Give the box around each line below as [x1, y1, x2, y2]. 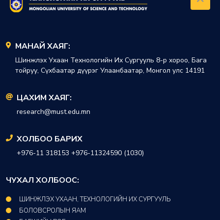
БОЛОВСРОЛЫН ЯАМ [19, 206, 86, 216]
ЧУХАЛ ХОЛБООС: [6, 175, 79, 186]
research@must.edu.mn [17, 107, 90, 117]
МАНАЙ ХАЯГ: [15, 41, 70, 52]
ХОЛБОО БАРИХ [17, 134, 82, 145]
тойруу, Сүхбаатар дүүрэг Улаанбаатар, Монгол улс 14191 [15, 66, 205, 76]
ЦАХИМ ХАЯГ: [17, 92, 72, 104]
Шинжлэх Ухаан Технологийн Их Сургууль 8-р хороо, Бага [15, 55, 207, 65]
